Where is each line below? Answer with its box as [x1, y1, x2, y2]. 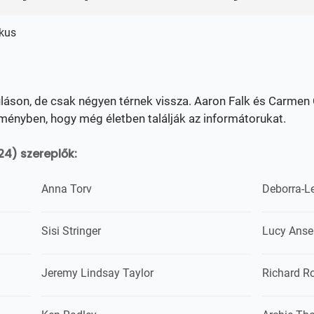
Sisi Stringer [41, 224, 101, 238]
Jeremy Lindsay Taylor [41, 266, 153, 280]
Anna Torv [41, 182, 92, 196]
